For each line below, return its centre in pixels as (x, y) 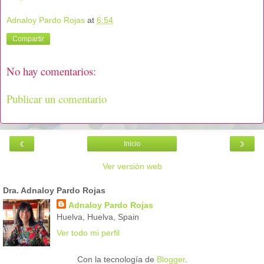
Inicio (132, 144)
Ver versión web (132, 166)
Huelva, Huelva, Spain (98, 217)
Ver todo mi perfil (88, 233)
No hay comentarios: (51, 71)
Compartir (28, 39)
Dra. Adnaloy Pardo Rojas (54, 191)
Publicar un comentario (57, 98)
